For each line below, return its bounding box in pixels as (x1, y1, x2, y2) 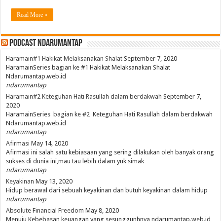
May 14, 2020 (31, 140, 69, 147)
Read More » (17, 11, 48, 19)
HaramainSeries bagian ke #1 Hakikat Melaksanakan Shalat (6, 64, 171, 72)
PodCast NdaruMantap (9, 38, 83, 49)
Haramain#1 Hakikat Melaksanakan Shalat (6, 55, 123, 63)
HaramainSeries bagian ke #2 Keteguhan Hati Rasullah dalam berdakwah (6, 110, 213, 118)
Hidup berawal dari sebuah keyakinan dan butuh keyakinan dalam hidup (6, 186, 208, 194)
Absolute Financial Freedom (6, 207, 84, 215)
